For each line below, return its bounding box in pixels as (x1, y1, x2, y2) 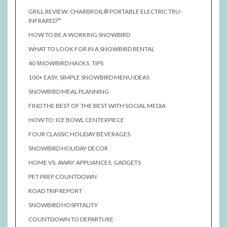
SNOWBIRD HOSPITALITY (28, 201, 98, 209)
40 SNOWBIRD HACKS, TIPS (28, 59, 103, 67)
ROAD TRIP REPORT (28, 187, 82, 195)
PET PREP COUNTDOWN (28, 173, 97, 181)
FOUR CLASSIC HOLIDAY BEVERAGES (28, 130, 130, 138)
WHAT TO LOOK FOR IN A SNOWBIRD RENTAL (28, 45, 155, 53)
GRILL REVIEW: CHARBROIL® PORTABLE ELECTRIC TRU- (28, 8, 182, 16)
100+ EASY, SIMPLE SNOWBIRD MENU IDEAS (28, 73, 149, 82)
